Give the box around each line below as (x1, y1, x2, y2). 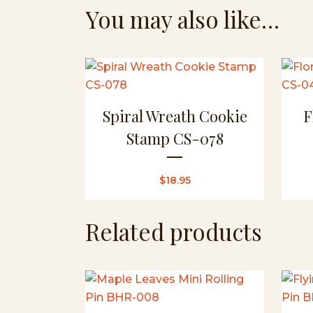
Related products (85, 216, 262, 247)
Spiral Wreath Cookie (102, 105, 247, 126)
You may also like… (85, 3, 279, 34)
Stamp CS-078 (126, 128, 224, 149)
